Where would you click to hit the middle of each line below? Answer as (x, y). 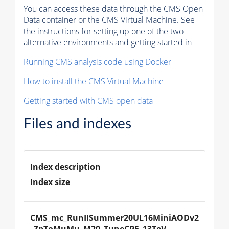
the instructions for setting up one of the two (104, 31)
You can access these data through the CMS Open (113, 9)
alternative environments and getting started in (108, 43)
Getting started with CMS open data (88, 101)
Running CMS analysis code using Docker (97, 62)
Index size (50, 182)
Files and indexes (77, 124)
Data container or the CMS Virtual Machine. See (109, 20)
